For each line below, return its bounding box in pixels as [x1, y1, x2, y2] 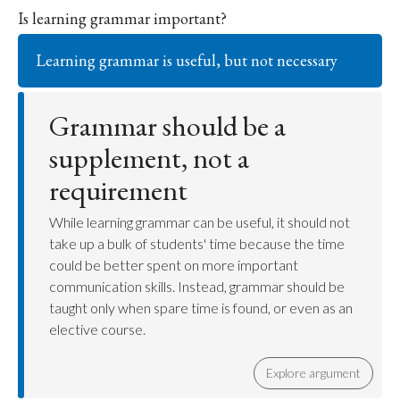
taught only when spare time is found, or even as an [49, 299, 353, 316]
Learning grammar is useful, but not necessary [36, 50, 337, 71]
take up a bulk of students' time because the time [49, 235, 345, 252]
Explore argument [266, 365, 361, 380]
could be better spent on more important [49, 256, 298, 273]
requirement [49, 171, 187, 209]
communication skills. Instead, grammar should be [49, 278, 345, 295]
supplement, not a [49, 139, 249, 177]
